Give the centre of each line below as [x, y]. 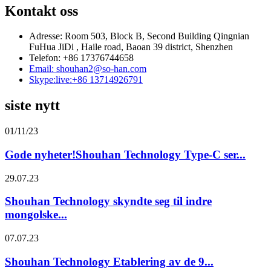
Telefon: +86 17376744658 [81, 58]
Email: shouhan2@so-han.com [88, 69]
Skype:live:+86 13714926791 [86, 80]
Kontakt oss [41, 11]
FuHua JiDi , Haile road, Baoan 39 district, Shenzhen [131, 47]
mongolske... [36, 215]
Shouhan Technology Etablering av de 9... [109, 261]
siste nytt [32, 106]
